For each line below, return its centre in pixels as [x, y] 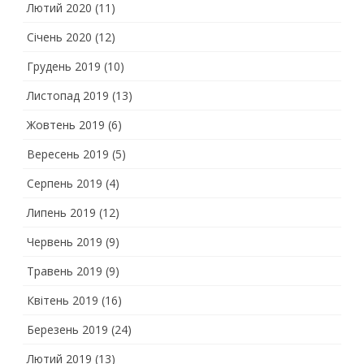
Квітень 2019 [63, 300]
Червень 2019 [65, 242]
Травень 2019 [65, 271]
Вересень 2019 [68, 154]
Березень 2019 [67, 329]
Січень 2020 [59, 37]
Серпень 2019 [65, 183]
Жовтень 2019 [66, 125]
